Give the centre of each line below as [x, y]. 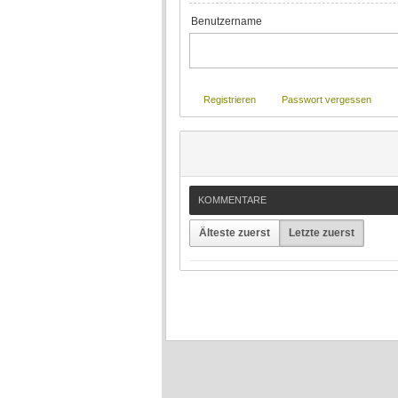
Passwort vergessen [326, 99]
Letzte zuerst [322, 233]
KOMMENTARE [232, 200]
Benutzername [227, 21]
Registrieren [230, 99]
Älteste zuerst [235, 233]
